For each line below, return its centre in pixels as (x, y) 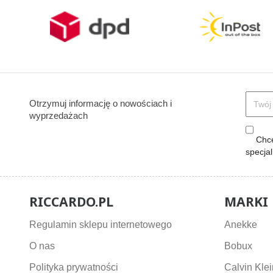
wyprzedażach (58, 115)
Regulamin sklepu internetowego (101, 225)
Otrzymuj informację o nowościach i (101, 103)
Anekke (240, 225)
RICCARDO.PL (71, 201)
